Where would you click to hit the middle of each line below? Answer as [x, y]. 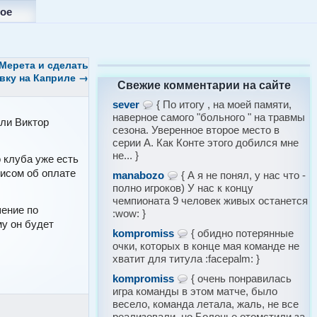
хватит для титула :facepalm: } [186, 259]
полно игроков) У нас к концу [183, 188]
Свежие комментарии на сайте [204, 85]
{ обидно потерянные [241, 233]
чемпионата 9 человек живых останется [210, 201]
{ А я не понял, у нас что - [242, 175]
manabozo [138, 175]
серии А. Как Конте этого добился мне [205, 143]
